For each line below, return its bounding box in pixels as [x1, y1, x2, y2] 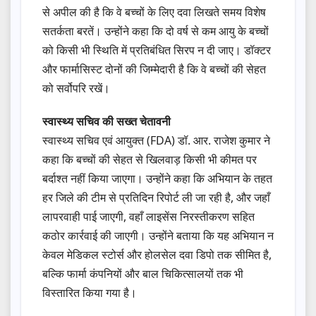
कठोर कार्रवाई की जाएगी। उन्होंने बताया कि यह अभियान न [42, 228, 274, 244]
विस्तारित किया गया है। [42, 285, 137, 301]
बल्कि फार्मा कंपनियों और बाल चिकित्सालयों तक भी [42, 266, 243, 282]
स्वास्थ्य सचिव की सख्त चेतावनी [42, 114, 171, 130]
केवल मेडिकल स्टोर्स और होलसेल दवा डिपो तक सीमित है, [42, 247, 272, 263]
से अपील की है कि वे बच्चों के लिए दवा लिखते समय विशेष [42, 4, 266, 20]
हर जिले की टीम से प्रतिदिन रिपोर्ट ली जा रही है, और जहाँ [42, 190, 270, 206]
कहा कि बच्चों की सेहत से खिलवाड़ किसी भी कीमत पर [42, 152, 257, 168]
